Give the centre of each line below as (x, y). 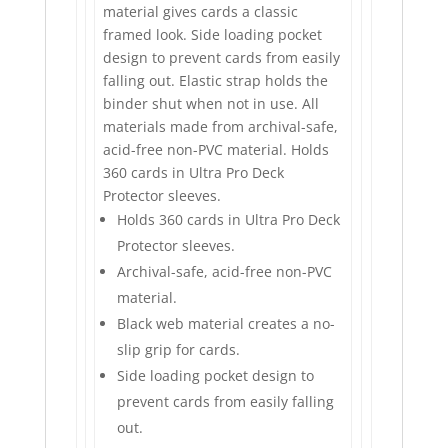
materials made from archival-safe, (221, 127)
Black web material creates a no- (226, 324)
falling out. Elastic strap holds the (216, 81)
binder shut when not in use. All (211, 104)
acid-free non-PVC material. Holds (216, 150)
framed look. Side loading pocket (213, 35)
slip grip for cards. (179, 350)
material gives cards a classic (201, 12)
